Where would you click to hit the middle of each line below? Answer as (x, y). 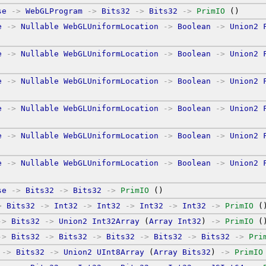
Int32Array (116, 221)
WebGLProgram (54, 11)
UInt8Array (121, 252)
